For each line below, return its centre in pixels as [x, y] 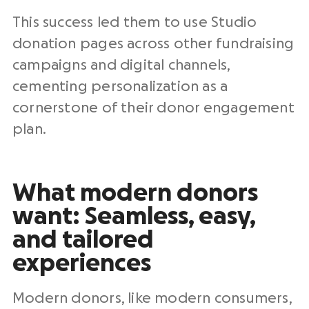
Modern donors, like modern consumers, [152, 298]
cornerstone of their [85, 108]
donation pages [68, 44]
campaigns [50, 65]
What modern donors [135, 193]
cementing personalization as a [120, 87]
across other [169, 44]
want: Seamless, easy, [134, 217]
